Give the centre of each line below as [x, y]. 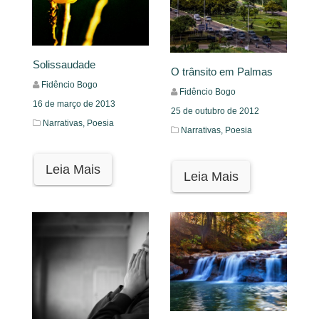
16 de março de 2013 [74, 104]
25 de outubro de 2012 [215, 111]
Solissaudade [64, 64]
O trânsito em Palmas [222, 72]
